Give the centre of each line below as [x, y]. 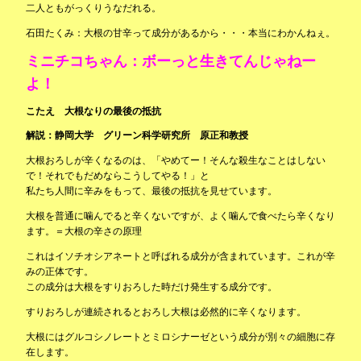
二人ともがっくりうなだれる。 [93, 8]
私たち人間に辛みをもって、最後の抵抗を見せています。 [151, 191]
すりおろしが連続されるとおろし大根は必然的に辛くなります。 [166, 312]
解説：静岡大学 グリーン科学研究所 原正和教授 [137, 135]
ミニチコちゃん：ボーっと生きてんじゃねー [171, 61]
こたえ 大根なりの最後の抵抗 [93, 111]
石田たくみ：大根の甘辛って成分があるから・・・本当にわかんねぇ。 [180, 33]
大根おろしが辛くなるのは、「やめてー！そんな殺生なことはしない [176, 160]
